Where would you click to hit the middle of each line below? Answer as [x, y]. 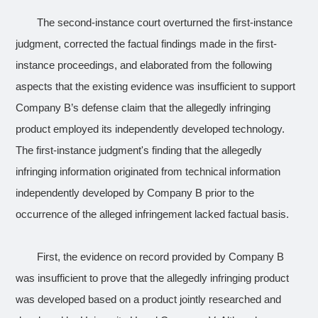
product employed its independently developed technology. [150, 129]
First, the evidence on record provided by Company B [161, 257]
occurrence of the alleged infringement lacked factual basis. [153, 214]
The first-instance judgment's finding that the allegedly [139, 150]
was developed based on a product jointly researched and [149, 300]
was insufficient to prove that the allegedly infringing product [153, 278]
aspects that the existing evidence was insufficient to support [156, 87]
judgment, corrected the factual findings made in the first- [147, 44]
